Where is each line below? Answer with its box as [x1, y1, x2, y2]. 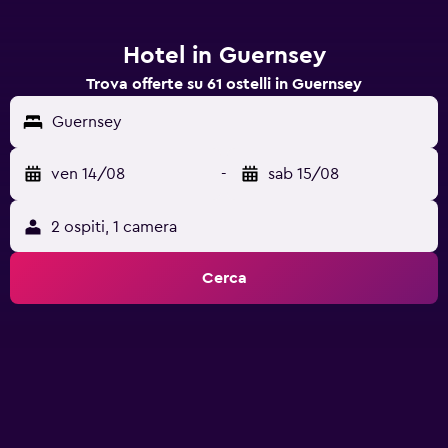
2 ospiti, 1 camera [51, 219, 177, 235]
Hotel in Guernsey [122, 44, 326, 68]
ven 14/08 [51, 166, 125, 182]
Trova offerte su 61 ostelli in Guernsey [86, 76, 362, 92]
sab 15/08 [268, 166, 339, 182]
